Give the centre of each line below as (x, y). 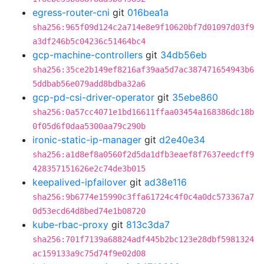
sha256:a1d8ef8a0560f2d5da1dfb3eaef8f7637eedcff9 (143, 154)
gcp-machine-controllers (88, 55)
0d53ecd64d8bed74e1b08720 (89, 211)
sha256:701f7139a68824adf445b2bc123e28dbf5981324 (143, 239)
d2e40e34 (182, 140)
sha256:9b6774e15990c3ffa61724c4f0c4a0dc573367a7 (143, 197)
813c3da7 (148, 225)
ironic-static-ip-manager (87, 140)
